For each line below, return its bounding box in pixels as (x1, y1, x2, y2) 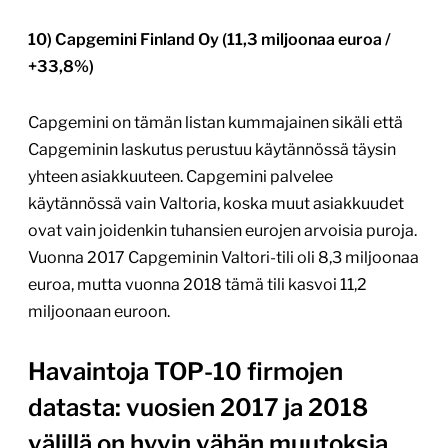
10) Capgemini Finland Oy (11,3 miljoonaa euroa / (28, 30, 391, 50)
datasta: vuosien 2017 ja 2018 (28, 393, 368, 423)
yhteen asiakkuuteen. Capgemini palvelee (28, 167, 333, 187)
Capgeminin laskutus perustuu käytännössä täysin (28, 140, 396, 160)
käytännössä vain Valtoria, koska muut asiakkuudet (28, 194, 404, 214)
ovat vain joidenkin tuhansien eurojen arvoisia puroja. (28, 221, 417, 241)
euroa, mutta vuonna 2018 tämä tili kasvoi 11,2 (28, 275, 367, 295)
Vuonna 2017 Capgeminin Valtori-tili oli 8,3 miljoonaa (28, 248, 419, 268)
